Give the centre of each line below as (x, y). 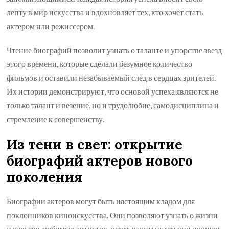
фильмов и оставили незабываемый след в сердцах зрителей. (111, 78)
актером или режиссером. (51, 26)
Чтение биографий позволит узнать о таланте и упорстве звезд (114, 50)
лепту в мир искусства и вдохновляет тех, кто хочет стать (105, 12)
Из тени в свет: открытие (95, 144)
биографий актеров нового (100, 161)
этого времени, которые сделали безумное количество (100, 64)
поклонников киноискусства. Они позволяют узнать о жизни (112, 215)
